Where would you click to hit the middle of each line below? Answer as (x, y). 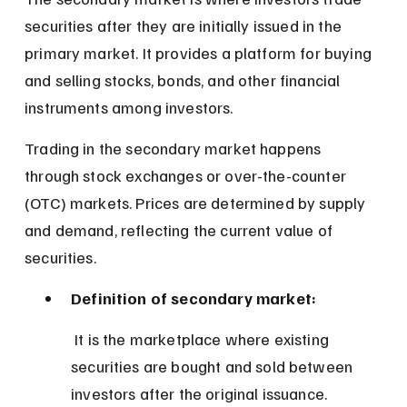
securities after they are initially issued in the (185, 25)
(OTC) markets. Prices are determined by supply (197, 202)
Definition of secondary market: (194, 298)
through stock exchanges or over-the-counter (188, 175)
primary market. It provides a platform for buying (200, 52)
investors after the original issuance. (199, 393)
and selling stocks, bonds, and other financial (184, 79)
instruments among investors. (129, 107)
